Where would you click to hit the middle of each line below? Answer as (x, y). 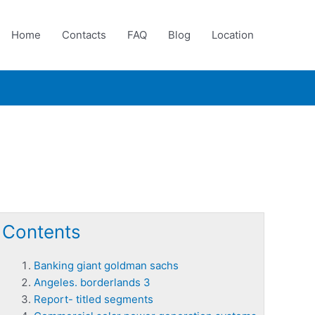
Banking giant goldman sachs (106, 265)
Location (233, 35)
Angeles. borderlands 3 (92, 282)
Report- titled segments (94, 299)
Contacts (84, 35)
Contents (41, 232)
